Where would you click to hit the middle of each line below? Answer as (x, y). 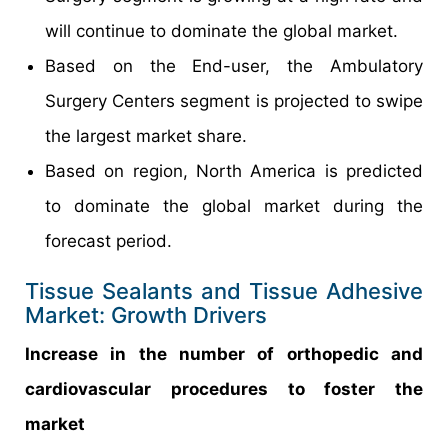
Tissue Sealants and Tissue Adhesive (224, 290)
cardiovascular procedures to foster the (224, 388)
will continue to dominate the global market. (221, 30)
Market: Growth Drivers (146, 314)
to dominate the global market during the (234, 205)
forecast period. (108, 240)
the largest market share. (146, 135)
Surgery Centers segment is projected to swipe (234, 100)
